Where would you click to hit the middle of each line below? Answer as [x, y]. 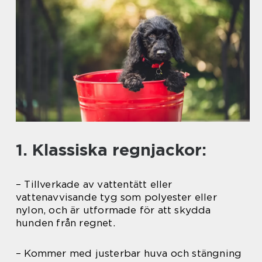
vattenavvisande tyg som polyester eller [116, 197]
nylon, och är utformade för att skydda [113, 210]
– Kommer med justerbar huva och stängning [129, 254]
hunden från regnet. [65, 223]
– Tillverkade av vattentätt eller [94, 185]
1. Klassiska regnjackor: [111, 150]
